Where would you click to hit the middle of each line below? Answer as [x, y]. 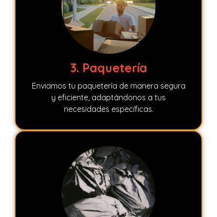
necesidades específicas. [108, 109]
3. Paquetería [108, 68]
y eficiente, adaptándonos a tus [108, 98]
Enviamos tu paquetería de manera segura [108, 86]
